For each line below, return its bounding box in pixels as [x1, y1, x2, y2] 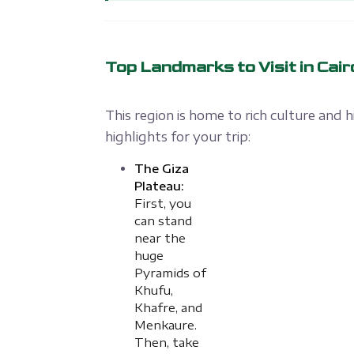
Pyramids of [134, 265, 206, 281]
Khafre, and [134, 300, 202, 315]
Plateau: [134, 179, 184, 194]
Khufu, [134, 283, 173, 298]
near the [134, 231, 186, 246]
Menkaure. [134, 318, 197, 333]
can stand [134, 213, 192, 228]
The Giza [134, 161, 189, 176]
